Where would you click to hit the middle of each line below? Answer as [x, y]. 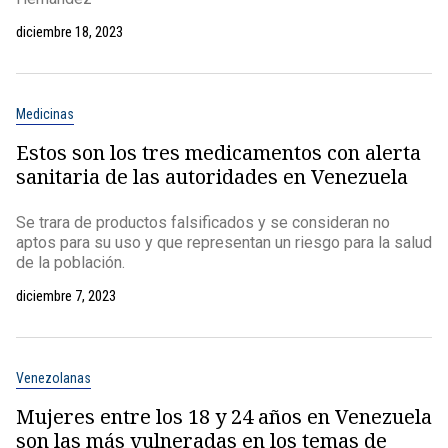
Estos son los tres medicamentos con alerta [218, 152]
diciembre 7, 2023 [66, 296]
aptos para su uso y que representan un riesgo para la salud [224, 242]
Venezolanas [53, 378]
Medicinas [45, 114]
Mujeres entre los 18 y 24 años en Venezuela [224, 416]
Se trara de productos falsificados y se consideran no [203, 222]
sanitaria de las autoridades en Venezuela [212, 176]
